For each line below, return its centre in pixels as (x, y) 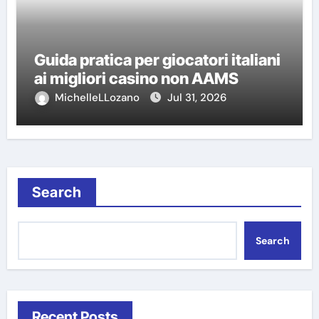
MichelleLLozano (98, 97)
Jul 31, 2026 (197, 97)
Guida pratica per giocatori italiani (157, 59)
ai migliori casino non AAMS (136, 78)
